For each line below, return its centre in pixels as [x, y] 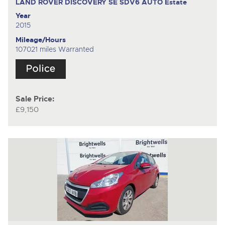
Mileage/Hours [40, 40]
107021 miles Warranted [54, 49]
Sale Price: [35, 99]
